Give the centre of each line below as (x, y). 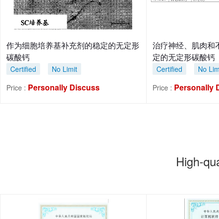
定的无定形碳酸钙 (184, 57)
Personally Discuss (64, 87)
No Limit (65, 69)
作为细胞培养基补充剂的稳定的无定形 (73, 45)
